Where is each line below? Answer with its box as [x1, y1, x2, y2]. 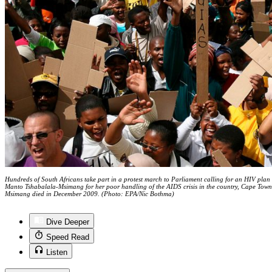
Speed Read [46, 233, 89, 242]
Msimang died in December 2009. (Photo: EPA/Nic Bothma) [5, 190, 174, 198]
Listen [46, 248, 67, 257]
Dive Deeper [46, 217, 89, 227]
